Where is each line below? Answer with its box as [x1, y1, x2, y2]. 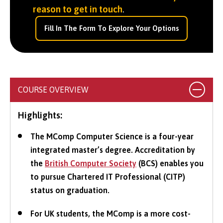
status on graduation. [30, 185, 110, 195]
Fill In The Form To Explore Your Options [44, 23, 179, 32]
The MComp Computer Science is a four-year [30, 131, 194, 141]
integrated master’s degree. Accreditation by [30, 145, 195, 154]
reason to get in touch [32, 3, 122, 14]
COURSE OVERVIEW [18, 85, 89, 94]
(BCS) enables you [136, 158, 204, 168]
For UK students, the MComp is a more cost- [30, 209, 191, 218]
